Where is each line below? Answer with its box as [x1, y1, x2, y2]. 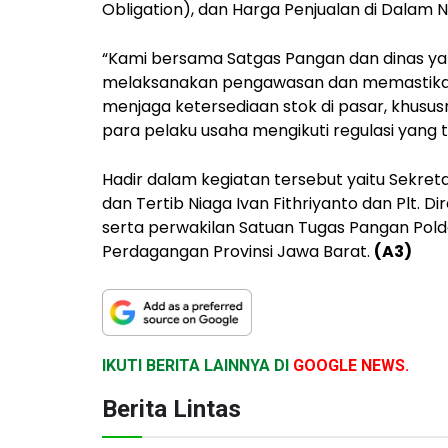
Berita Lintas [102, 395, 241, 424]
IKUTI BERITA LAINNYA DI [102, 356, 293, 376]
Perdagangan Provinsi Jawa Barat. [102, 239, 374, 263]
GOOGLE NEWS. [293, 356, 409, 376]
